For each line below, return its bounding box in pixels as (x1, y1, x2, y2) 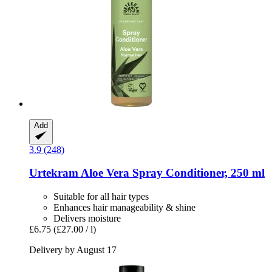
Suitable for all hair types (53, 191, 149, 202)
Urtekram (29, 166, 78, 180)
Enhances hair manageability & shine (53, 202, 195, 213)
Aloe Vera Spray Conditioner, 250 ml (78, 166, 265, 180)
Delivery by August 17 (29, 245, 117, 256)
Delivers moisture (53, 213, 121, 224)
